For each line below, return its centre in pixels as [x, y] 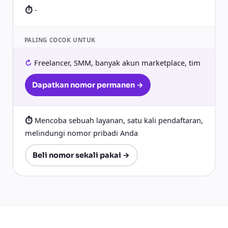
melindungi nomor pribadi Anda [81, 133]
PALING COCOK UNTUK [60, 40]
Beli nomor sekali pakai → [81, 155]
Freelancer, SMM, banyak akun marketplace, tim [117, 62]
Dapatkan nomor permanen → [88, 85]
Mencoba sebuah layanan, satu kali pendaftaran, [119, 120]
